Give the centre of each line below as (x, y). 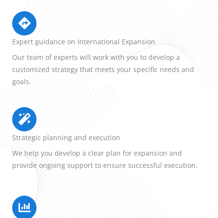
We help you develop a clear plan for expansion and (97, 153)
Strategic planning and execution (66, 137)
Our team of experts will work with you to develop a (96, 57)
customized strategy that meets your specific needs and (103, 69)
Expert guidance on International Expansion (84, 41)
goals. (22, 81)
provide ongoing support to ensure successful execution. (105, 165)
